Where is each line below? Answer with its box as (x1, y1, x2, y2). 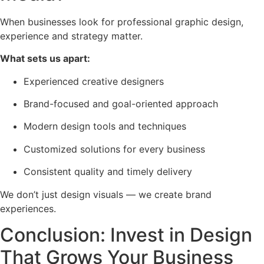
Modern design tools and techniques (24, 120, 186, 133)
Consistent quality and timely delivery (24, 166, 192, 178)
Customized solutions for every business (24, 143, 205, 155)
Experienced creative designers (24, 75, 164, 87)
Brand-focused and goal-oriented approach (24, 98, 218, 110)
